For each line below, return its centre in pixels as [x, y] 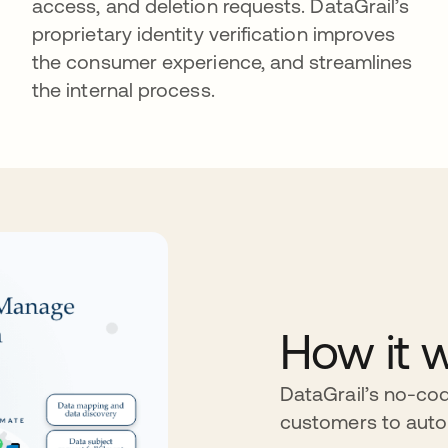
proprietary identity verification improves [214, 33]
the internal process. [123, 89]
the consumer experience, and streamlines [222, 61]
